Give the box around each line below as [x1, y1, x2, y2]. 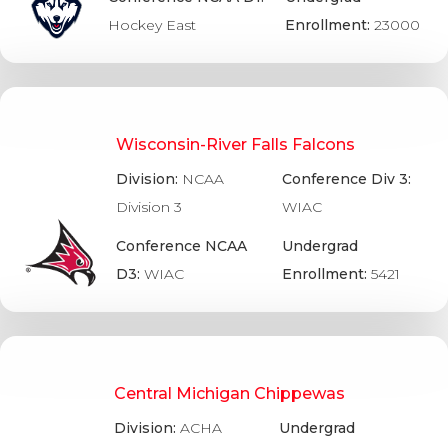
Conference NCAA [116, 237, 248, 256]
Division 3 [116, 198, 183, 217]
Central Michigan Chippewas [113, 384, 345, 404]
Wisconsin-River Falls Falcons [116, 134, 356, 154]
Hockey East [108, 15, 197, 34]
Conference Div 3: [281, 170, 411, 189]
